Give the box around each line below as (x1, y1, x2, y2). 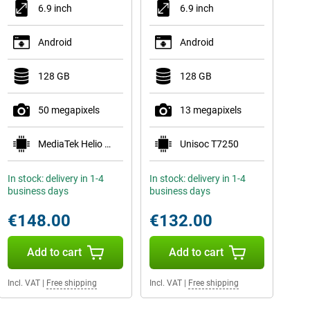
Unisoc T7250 (179, 138, 239, 149)
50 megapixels (37, 104, 100, 116)
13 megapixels (179, 104, 241, 116)
